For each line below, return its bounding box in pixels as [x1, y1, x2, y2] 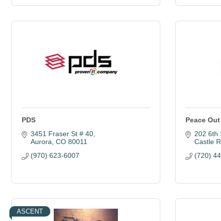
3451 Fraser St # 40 [30, 130, 93, 138]
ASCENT [17, 208, 43, 215]
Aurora [30, 138, 52, 146]
